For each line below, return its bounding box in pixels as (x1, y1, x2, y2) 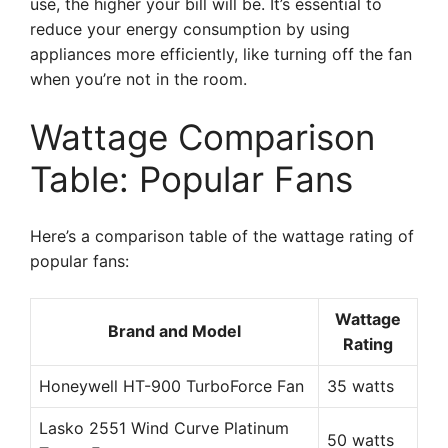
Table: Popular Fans (30, 158, 353, 200)
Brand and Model (108, 321, 241, 341)
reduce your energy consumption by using (30, 19, 350, 39)
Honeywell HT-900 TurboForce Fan (39, 376, 304, 396)
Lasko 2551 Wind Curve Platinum (39, 418, 289, 438)
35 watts (327, 376, 394, 396)
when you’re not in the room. (30, 69, 247, 89)
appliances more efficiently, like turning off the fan (30, 44, 412, 64)
